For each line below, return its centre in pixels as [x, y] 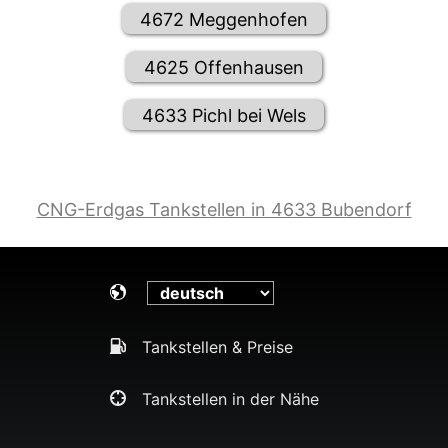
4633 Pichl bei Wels [224, 115]
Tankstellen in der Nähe [230, 399]
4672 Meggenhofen [224, 19]
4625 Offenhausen [224, 67]
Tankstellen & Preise [217, 347]
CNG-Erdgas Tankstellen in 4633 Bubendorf [224, 210]
